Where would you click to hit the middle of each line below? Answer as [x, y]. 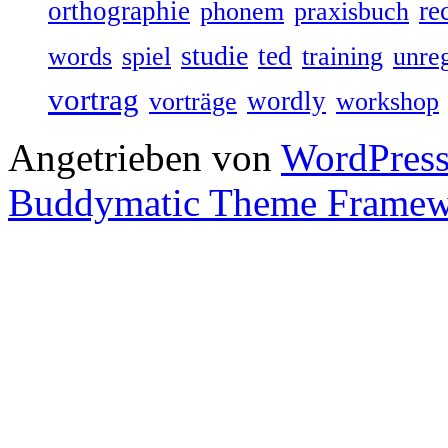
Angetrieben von [144, 157]
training [342, 56]
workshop [387, 101]
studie [214, 55]
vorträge [193, 101]
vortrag [93, 99]
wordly [286, 100]
